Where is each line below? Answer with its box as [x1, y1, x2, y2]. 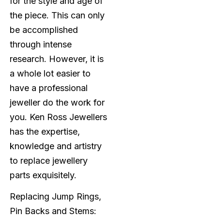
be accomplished [10, 24, 78, 35]
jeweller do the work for [10, 97, 105, 108]
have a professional [10, 82, 88, 93]
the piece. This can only [10, 10, 105, 20]
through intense [10, 39, 72, 49]
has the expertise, [10, 126, 80, 137]
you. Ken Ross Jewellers [10, 111, 107, 122]
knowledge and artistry [10, 140, 102, 151]
